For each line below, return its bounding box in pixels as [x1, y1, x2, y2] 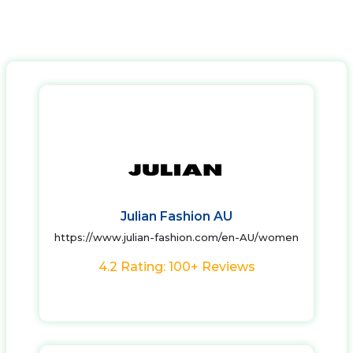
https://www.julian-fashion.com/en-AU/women [54, 231, 299, 243]
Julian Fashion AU [121, 209, 232, 224]
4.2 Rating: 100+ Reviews [98, 259, 255, 274]
